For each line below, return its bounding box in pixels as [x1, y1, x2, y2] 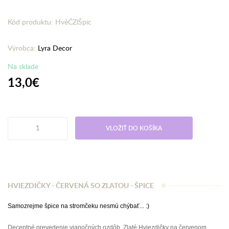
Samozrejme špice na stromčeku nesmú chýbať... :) [8, 202, 151, 210]
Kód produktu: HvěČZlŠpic [8, 17, 91, 27]
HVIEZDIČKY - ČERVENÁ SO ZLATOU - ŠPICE [8, 180, 154, 190]
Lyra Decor [38, 43, 72, 53]
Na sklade [8, 61, 38, 71]
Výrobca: [8, 43, 38, 53]
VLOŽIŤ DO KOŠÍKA [106, 124, 162, 132]
